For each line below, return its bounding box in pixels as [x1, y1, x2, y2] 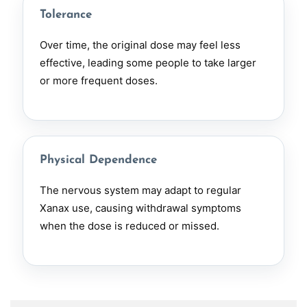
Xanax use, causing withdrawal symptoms [40, 201, 241, 214]
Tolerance [40, 9, 92, 21]
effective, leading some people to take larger [40, 56, 256, 69]
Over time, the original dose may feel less [40, 38, 241, 51]
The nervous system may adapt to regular [40, 184, 241, 197]
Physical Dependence [40, 154, 157, 166]
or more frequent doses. [40, 74, 158, 87]
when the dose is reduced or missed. [40, 219, 219, 232]
